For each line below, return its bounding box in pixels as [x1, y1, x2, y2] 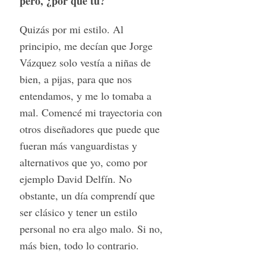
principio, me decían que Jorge [19, 39, 153, 53]
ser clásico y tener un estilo [19, 205, 137, 220]
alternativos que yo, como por [19, 155, 147, 170]
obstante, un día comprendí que [19, 188, 155, 203]
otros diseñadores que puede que [19, 122, 160, 137]
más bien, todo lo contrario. [19, 238, 139, 253]
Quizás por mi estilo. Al [19, 22, 123, 37]
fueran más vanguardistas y [19, 138, 137, 153]
